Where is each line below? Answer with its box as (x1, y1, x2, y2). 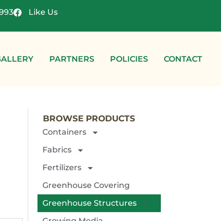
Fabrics (42, 145, 72, 155)
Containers (42, 127, 86, 137)
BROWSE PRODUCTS (43, 113, 135, 124)
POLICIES (110, 54, 148, 64)
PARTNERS (49, 54, 94, 64)
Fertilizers (42, 163, 81, 173)
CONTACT (164, 54, 202, 64)
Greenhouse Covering (42, 181, 130, 190)
